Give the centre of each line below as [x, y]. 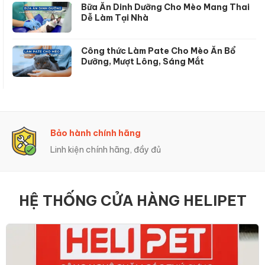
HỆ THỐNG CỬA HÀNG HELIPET [132, 200]
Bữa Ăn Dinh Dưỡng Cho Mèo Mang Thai [165, 7]
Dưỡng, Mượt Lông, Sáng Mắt [143, 62]
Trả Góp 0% [78, 132]
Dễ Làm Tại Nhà [115, 17]
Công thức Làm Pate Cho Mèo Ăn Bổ [158, 51]
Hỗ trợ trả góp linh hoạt [98, 149]
